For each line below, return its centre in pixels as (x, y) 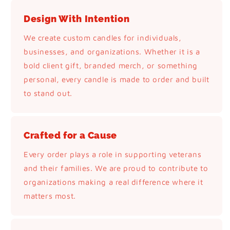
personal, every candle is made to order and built (117, 79)
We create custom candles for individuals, (103, 38)
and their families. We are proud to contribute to (116, 168)
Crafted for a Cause (70, 135)
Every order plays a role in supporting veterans (113, 154)
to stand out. (48, 93)
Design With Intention (77, 19)
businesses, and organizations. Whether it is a (112, 52)
